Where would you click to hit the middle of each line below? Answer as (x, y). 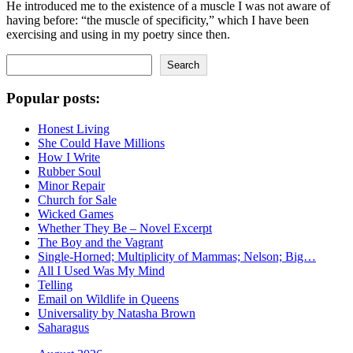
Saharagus (63, 327)
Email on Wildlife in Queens (108, 299)
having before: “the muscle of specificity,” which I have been (158, 20)
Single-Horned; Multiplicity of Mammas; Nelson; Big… (177, 256)
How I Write (69, 157)
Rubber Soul (69, 171)
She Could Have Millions (101, 143)
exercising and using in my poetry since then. (118, 34)
